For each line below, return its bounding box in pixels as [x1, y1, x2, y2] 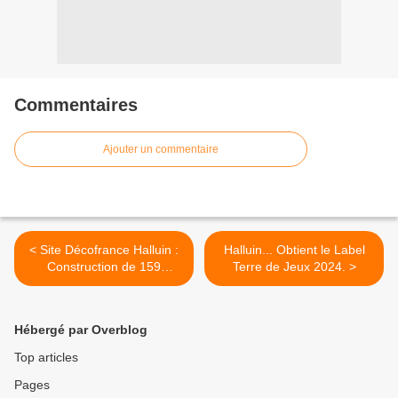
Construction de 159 [47, 259, 161, 275]
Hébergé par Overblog [14, 322, 147, 338]
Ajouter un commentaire [103, 143, 219, 156]
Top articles [14, 350, 78, 365]
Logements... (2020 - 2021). [25, 276, 183, 291]
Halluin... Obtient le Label [223, 243, 365, 258]
